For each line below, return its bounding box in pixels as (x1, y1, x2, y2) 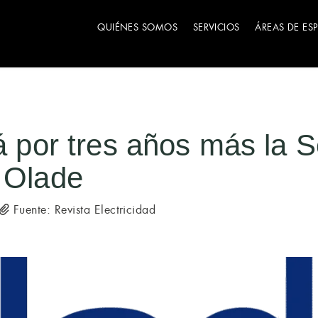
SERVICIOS (192, 21, 240, 33)
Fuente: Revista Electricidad (9, 202, 156, 217)
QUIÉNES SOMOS (97, 21, 178, 33)
